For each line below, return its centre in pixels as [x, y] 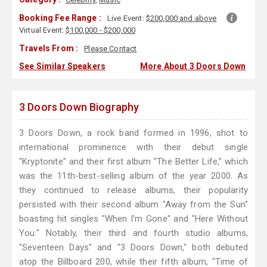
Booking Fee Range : [60, 18]
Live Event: [127, 18]
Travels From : [49, 49]
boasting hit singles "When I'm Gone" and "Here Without [133, 219]
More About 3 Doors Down [193, 66]
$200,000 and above [181, 18]
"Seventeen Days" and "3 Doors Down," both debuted [133, 248]
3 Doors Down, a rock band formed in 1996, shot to [133, 133]
